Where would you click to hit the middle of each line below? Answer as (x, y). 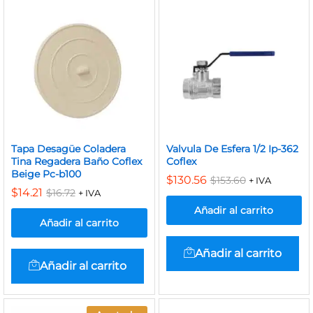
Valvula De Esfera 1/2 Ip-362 (232, 149)
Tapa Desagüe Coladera (68, 149)
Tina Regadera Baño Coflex (77, 161)
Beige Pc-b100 (46, 174)
